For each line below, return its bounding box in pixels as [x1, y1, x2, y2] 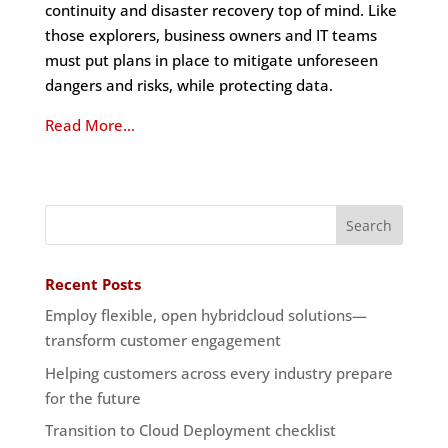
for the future [44, 387, 141, 408]
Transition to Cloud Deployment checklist [44, 420, 336, 440]
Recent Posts [44, 274, 141, 294]
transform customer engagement [44, 330, 281, 350]
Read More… [44, 115, 135, 135]
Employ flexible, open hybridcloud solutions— [44, 305, 367, 325]
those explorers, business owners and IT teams [44, 25, 377, 45]
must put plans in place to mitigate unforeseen [44, 50, 378, 70]
